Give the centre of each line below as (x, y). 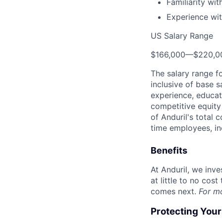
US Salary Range (182, 36)
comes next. (175, 191)
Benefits (169, 150)
